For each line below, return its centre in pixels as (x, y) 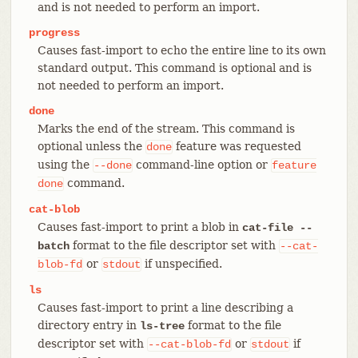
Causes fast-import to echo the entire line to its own (181, 50)
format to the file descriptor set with (174, 245)
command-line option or (201, 164)
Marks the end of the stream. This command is (166, 128)
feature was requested (237, 146)
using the (65, 164)
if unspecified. (181, 263)
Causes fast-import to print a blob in (139, 227)
